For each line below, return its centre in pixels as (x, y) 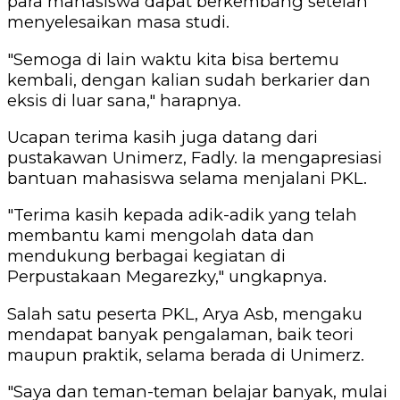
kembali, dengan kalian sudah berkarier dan (189, 79)
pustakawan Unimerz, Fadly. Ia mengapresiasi (195, 158)
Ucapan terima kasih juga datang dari (162, 137)
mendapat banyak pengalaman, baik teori (180, 334)
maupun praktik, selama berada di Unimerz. (186, 354)
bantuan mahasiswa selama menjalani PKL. (187, 179)
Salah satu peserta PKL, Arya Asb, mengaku (185, 313)
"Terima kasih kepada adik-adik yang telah (182, 215)
